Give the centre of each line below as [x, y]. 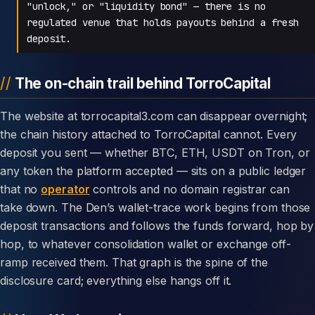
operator [65, 189]
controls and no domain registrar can [189, 189]
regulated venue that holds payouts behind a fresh [163, 22]
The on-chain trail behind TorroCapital [142, 83]
